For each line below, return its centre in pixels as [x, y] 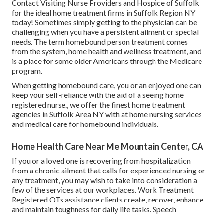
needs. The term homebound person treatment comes [100, 41]
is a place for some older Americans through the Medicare [107, 61]
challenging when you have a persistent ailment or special [105, 31]
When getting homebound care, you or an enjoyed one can [106, 85]
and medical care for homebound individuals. [85, 124]
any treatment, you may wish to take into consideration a [104, 180]
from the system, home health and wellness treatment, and [107, 51]
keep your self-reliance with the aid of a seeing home [98, 94]
